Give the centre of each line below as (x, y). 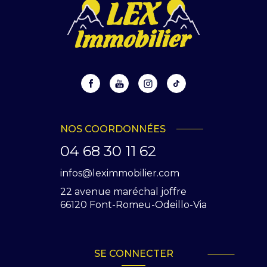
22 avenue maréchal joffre (123, 192)
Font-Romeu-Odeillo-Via (148, 205)
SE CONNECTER (133, 253)
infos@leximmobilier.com (120, 173)
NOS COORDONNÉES (113, 129)
